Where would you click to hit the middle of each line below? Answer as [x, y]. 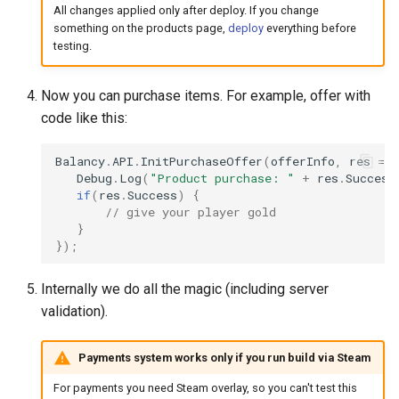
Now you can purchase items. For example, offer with [206, 96]
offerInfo [303, 161]
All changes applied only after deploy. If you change [186, 10]
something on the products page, [140, 28]
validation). [74, 312]
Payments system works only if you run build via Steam [224, 357]
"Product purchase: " [222, 178]
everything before [309, 28]
